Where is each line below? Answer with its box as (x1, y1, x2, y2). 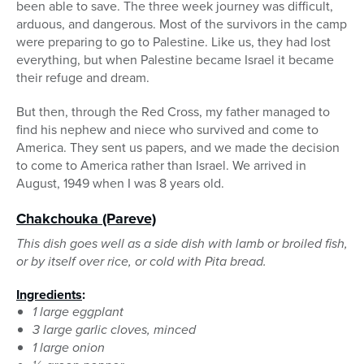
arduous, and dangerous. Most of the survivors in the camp (16, 15, 347, 34)
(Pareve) (98, 208, 156, 230)
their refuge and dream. (16, 68, 149, 88)
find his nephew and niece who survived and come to (16, 120, 318, 140)
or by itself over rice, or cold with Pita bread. (16, 252, 266, 271)
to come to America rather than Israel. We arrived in (16, 156, 306, 175)
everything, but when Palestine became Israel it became (16, 50, 334, 70)
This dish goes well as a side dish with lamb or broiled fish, (16, 234, 348, 253)
